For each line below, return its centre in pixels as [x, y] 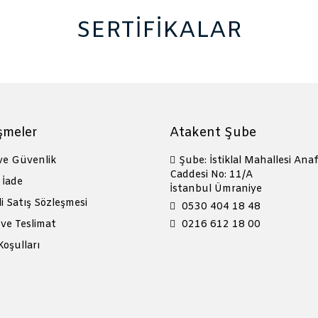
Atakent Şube [213, 132]
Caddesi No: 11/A [211, 175]
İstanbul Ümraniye [216, 189]
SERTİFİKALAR [159, 31]
